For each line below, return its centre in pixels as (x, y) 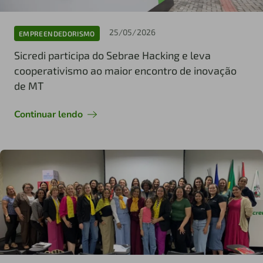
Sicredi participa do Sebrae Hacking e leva (112, 55)
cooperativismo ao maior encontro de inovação (125, 71)
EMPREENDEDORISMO (57, 33)
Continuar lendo (48, 115)
